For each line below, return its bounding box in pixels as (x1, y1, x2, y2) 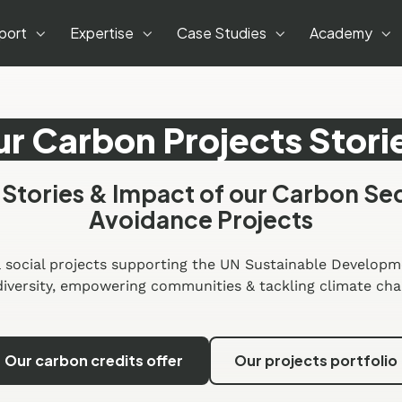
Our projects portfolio (233, 351, 398, 371)
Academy (309, 23, 372, 43)
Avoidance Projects (89, 205, 313, 235)
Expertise (69, 23, 134, 43)
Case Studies (176, 23, 267, 43)
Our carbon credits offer (4, 351, 184, 371)
